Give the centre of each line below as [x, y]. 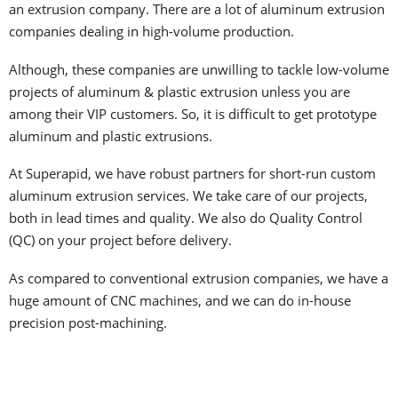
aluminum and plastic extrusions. [111, 135]
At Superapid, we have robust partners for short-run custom [192, 174]
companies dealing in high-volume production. [151, 32]
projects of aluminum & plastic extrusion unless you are [179, 91]
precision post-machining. [88, 322]
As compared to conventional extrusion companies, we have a [199, 278]
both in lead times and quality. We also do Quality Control [186, 218]
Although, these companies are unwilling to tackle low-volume [199, 69]
